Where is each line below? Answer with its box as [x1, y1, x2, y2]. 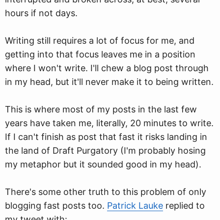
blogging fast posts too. [5, 200, 107, 211]
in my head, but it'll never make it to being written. [5, 77, 214, 87]
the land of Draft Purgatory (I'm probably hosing [5, 145, 206, 156]
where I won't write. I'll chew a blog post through [5, 63, 209, 73]
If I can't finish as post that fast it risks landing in [5, 132, 207, 142]
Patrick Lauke [107, 200, 163, 211]
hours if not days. [5, 8, 78, 18]
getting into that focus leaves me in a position [5, 49, 195, 59]
